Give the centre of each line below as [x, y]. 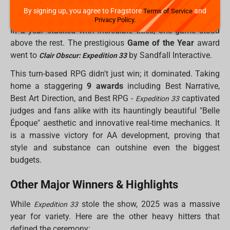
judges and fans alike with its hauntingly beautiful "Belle [115, 111]
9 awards [105, 86]
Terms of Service [168, 11]
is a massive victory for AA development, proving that [115, 136]
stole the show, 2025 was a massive [149, 204]
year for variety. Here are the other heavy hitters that [115, 217]
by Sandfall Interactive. [170, 55]
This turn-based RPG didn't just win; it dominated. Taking [115, 74]
